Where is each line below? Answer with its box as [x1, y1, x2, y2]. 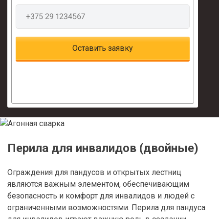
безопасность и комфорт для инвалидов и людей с [7, 191, 195, 200]
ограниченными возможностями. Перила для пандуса [7, 202, 205, 212]
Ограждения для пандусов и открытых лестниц [7, 167, 181, 177]
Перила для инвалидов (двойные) [7, 141, 198, 155]
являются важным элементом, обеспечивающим [7, 179, 189, 189]
